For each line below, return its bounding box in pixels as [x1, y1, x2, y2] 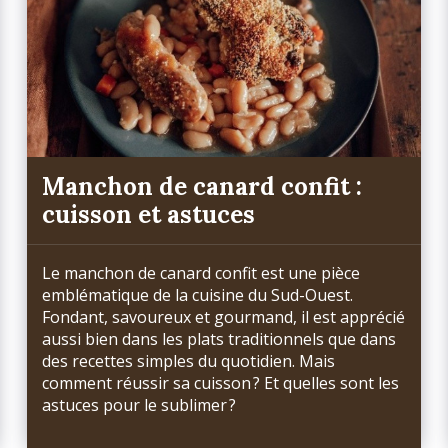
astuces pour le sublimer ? [42, 394, 237, 417]
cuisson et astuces [42, 198, 256, 230]
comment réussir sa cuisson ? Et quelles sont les [42, 372, 400, 395]
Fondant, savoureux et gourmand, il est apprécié [42, 306, 406, 329]
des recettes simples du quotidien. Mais [42, 350, 336, 373]
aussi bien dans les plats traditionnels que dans [42, 328, 397, 351]
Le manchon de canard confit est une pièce [42, 262, 361, 285]
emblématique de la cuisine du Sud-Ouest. [42, 284, 354, 307]
